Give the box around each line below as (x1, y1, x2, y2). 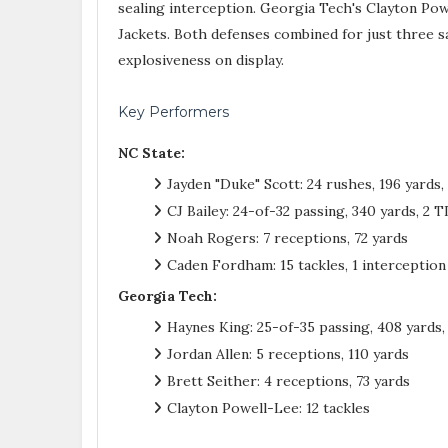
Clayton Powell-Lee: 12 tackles (167, 399, 370, 418)
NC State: (118, 144, 185, 163)
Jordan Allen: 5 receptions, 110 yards (167, 345, 409, 364)
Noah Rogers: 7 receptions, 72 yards (167, 229, 408, 248)
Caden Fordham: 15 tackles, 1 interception (167, 256, 446, 275)
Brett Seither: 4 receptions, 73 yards (167, 372, 410, 391)
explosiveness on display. (118, 51, 284, 70)
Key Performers (118, 103, 229, 122)
